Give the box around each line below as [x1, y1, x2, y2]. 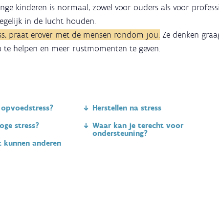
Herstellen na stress [92, 103, 161, 112]
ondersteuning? [92, 129, 148, 138]
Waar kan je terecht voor [92, 121, 183, 130]
